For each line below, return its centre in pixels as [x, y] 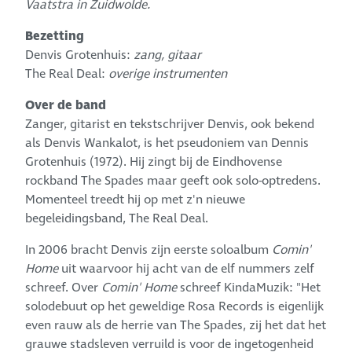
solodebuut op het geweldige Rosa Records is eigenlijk [175, 307]
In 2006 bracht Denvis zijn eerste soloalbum [149, 250]
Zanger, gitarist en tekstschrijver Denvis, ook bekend [170, 124]
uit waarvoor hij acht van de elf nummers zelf [187, 269]
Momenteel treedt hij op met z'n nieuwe [136, 200]
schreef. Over [64, 288]
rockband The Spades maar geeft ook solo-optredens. [173, 181]
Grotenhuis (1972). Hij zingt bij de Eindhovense [154, 162]
